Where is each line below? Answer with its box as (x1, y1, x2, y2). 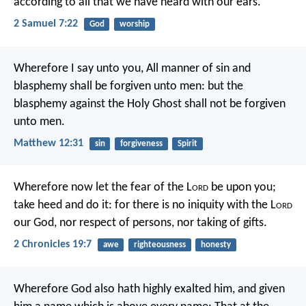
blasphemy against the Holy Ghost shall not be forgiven (14, 97, 286, 111)
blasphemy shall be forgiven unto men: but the (14, 79, 243, 93)
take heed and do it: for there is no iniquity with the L (14, 199, 276, 212)
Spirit (177, 139, 197, 148)
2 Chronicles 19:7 (14, 239, 92, 251)
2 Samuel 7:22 (14, 18, 78, 30)
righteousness (133, 240, 186, 250)
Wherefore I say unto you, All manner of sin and (14, 61, 251, 75)
